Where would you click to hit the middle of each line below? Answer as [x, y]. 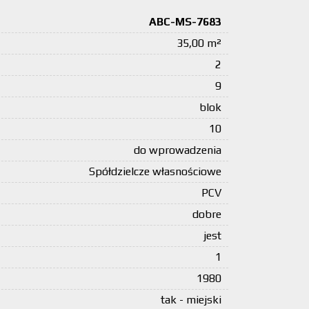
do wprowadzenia [178, 150]
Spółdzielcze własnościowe [155, 171]
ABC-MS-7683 [185, 22]
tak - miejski [191, 300]
